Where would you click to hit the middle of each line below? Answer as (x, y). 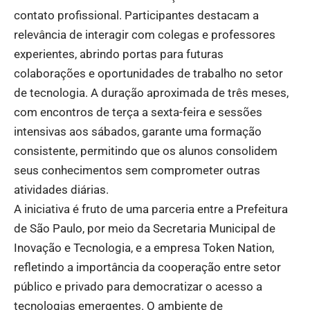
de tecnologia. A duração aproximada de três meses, (151, 92)
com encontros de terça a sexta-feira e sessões (138, 112)
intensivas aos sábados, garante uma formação (138, 131)
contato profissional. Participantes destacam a (136, 15)
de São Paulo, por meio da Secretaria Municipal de (145, 228)
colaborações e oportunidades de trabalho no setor (148, 73)
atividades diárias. (61, 189)
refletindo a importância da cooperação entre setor (147, 267)
